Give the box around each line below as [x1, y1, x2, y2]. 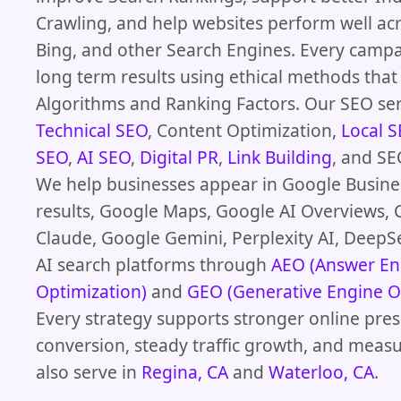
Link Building [227, 144, 332, 169]
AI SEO [77, 144, 131, 169]
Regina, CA [141, 359, 228, 384]
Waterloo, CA [269, 359, 374, 384]
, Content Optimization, [148, 117, 341, 142]
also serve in [36, 359, 141, 384]
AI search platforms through [36, 252, 271, 277]
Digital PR [140, 144, 218, 169]
